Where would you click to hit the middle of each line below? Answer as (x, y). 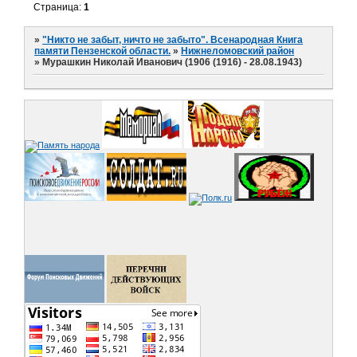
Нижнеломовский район (238, 51)
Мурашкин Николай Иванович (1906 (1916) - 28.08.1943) (173, 63)
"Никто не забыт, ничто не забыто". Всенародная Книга (173, 40)
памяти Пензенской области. (103, 51)
